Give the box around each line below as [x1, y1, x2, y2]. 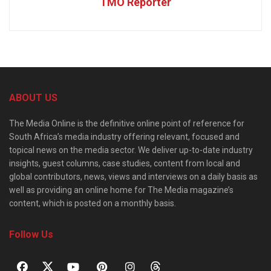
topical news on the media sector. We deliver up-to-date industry [9, 145, 253, 155]
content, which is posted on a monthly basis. [9, 198, 176, 208]
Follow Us [9, 228, 53, 240]
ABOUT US [9, 91, 57, 103]
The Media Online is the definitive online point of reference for [9, 118, 244, 128]
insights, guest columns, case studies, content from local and [9, 158, 240, 168]
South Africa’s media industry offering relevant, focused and [9, 131, 240, 142]
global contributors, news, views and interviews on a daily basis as [9, 171, 258, 181]
